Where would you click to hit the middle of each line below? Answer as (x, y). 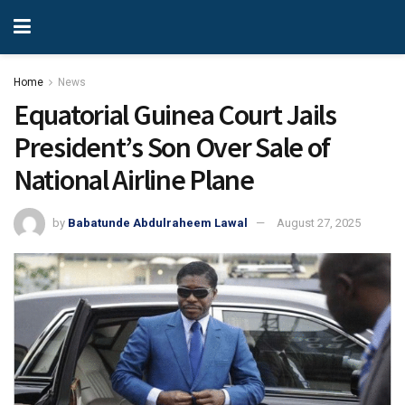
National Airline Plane (134, 180)
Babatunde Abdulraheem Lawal (158, 222)
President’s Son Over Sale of (172, 147)
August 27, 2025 (319, 222)
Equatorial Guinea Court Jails (175, 115)
